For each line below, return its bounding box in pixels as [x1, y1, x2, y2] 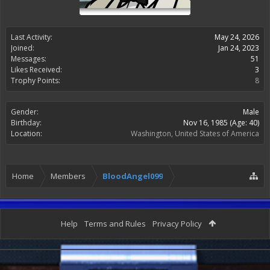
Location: [11, 128, 42, 139]
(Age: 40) [230, 118, 259, 128]
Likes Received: [11, 64, 62, 75]
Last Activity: [11, 32, 52, 42]
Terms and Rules [84, 218, 146, 229]
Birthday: [11, 118, 42, 128]
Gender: [11, 107, 39, 117]
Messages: [11, 54, 46, 64]
